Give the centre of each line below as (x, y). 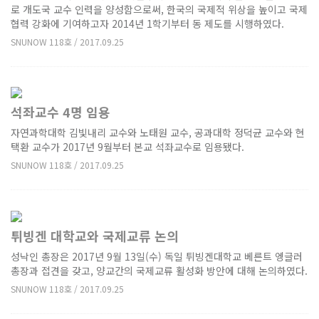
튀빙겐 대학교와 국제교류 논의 (95, 235)
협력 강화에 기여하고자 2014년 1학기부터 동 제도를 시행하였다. (147, 23)
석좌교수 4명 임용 (61, 112)
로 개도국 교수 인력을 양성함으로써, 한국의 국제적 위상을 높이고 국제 (159, 9)
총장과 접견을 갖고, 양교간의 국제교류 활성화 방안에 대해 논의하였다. (159, 270)
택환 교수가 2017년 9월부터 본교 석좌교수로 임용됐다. (127, 147)
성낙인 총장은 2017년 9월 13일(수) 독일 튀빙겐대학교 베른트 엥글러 (157, 256)
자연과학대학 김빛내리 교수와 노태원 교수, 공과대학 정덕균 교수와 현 (158, 133)
